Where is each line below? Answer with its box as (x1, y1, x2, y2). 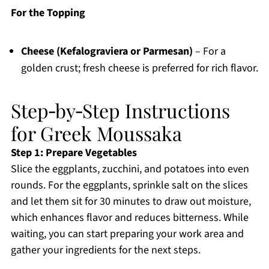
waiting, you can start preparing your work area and (10, 226, 244, 242)
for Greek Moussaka (10, 120, 182, 147)
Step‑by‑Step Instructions (10, 97, 230, 124)
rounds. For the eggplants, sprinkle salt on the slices (10, 178, 248, 193)
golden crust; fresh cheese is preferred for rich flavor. (20, 61, 258, 76)
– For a (192, 44, 226, 59)
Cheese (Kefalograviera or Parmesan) (20, 44, 193, 59)
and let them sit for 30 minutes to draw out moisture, (10, 194, 251, 210)
